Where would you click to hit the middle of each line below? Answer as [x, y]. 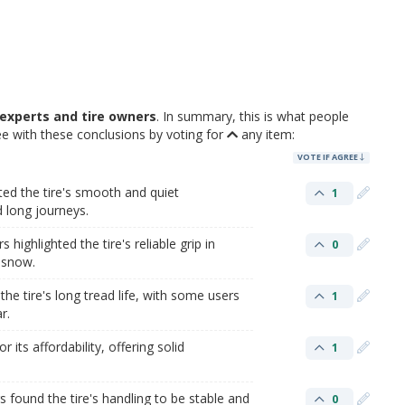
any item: [266, 134]
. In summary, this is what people [253, 116]
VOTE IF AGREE [329, 157]
